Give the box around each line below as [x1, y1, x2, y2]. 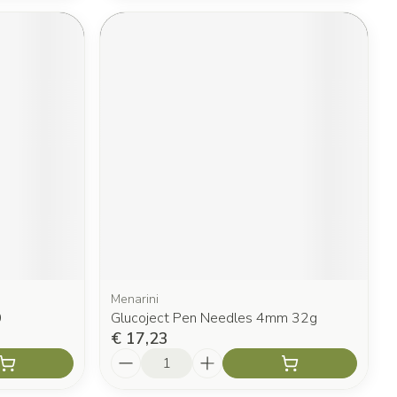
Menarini [111, 290, 160, 307]
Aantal [110, 346, 157, 366]
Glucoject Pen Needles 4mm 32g [111, 307, 318, 328]
